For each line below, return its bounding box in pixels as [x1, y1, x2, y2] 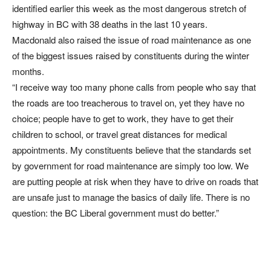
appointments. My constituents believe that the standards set [12, 143, 251, 156]
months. [12, 65, 44, 77]
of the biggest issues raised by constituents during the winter [12, 49, 249, 62]
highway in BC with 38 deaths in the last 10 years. [12, 18, 207, 30]
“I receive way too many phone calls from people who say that [12, 80, 256, 93]
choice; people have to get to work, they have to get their [12, 112, 233, 125]
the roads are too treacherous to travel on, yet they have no [12, 96, 244, 109]
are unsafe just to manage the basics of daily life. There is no [12, 191, 250, 203]
